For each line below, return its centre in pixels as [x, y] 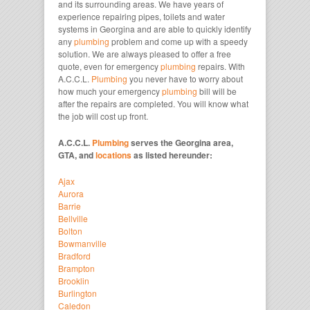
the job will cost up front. [103, 116]
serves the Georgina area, [181, 142]
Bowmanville [82, 243]
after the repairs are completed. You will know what [153, 103]
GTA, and [77, 155]
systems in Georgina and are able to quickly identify [155, 28]
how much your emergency [110, 91]
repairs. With [220, 66]
